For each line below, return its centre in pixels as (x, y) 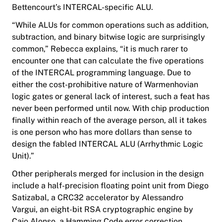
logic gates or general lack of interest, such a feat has (111, 97)
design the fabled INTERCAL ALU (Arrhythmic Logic (108, 144)
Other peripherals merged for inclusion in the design (108, 174)
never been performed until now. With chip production (111, 109)
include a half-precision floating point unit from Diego (110, 186)
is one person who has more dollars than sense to (102, 132)
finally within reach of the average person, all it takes (109, 120)
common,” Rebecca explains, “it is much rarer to (100, 49)
